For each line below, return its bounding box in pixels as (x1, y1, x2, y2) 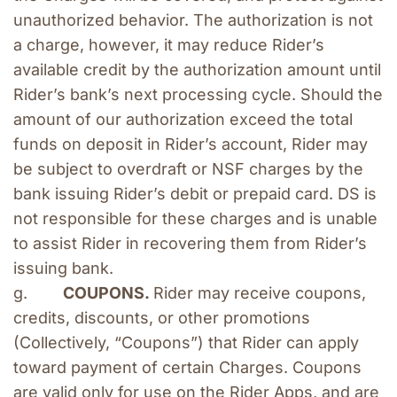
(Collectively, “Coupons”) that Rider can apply (13, 333, 359, 353)
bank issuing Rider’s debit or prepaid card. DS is (13, 184, 377, 204)
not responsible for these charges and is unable (13, 209, 378, 229)
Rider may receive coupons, (153, 284, 366, 303)
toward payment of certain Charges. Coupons (13, 358, 362, 378)
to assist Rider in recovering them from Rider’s (13, 234, 367, 253)
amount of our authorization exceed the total (13, 110, 353, 129)
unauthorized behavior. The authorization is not (13, 11, 373, 30)
